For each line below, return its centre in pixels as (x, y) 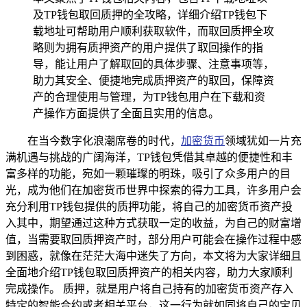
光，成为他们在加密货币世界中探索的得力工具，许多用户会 (153, 190)
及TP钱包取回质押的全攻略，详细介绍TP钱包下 (150, 14)
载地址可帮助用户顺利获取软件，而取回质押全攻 (153, 31)
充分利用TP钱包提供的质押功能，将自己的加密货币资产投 (149, 206)
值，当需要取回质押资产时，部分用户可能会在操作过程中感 (153, 239)
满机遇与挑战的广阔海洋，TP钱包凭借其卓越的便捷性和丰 (149, 157)
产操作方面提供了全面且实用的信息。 (126, 113)
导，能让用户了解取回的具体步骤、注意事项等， (153, 64)
